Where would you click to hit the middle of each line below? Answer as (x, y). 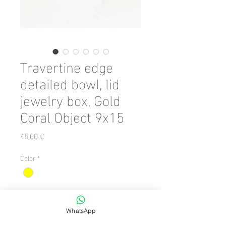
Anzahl (30, 192)
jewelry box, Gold (70, 99)
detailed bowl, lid (70, 82)
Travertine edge (67, 66)
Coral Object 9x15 (72, 116)
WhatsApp (81, 210)
